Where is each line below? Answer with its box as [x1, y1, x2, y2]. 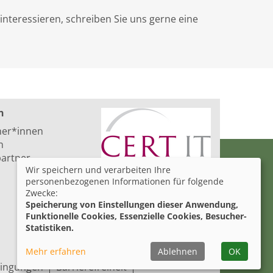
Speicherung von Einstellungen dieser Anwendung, [26, 199, 238, 210]
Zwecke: [26, 187, 58, 199]
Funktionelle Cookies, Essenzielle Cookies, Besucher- [26, 210, 247, 222]
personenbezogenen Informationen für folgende [26, 175, 224, 187]
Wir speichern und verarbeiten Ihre [26, 164, 171, 175]
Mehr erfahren [26, 246, 86, 257]
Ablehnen [158, 246, 197, 257]
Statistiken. [26, 222, 74, 233]
